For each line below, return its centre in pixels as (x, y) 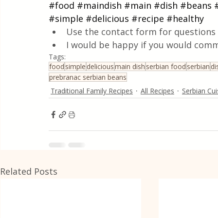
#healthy (185, 18)
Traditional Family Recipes (92, 91)
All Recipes (157, 91)
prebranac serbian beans (88, 77)
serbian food (166, 66)
